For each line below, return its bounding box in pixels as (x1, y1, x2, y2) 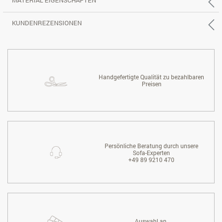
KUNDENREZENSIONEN (12, 18, 82, 28)
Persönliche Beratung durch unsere (105, 141, 199, 150)
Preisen (141, 80, 162, 88)
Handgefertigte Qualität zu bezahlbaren (99, 73, 205, 81)
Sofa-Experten (133, 148, 170, 157)
